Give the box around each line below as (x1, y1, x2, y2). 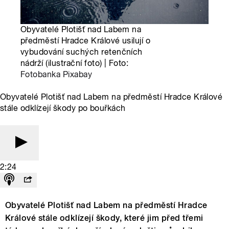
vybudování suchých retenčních (20, 47, 143, 57)
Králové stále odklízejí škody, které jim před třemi (5, 213, 203, 223)
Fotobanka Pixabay (20, 70, 93, 80)
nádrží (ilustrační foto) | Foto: (20, 58, 129, 68)
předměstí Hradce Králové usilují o (20, 36, 151, 46)
